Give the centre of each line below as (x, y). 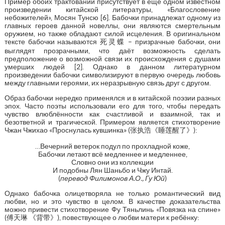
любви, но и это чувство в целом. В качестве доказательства (113, 201)
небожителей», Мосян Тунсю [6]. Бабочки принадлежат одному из (113, 17)
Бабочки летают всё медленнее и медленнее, (113, 154)
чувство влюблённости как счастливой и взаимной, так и (113, 114)
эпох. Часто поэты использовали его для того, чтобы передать (113, 106)
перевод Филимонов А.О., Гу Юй (113, 178)
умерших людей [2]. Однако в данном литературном (113, 67)
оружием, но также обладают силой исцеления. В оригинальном (113, 33)
